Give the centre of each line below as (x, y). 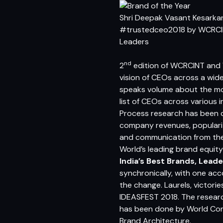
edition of (151, 65)
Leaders (134, 42)
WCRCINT (187, 65)
